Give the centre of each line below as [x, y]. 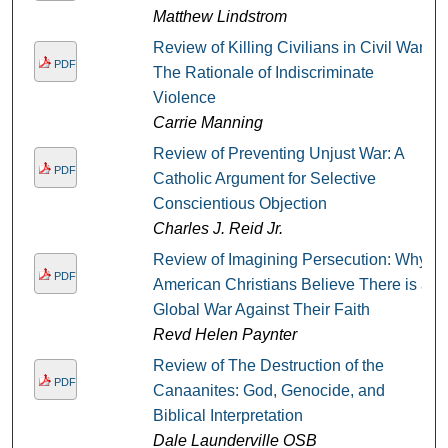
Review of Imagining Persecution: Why [289, 260]
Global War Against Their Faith [261, 310]
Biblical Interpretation [227, 416]
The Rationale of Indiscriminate [263, 73]
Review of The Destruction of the [268, 366]
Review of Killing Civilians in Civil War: [290, 48]
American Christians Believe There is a [291, 285]
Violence [184, 98]
